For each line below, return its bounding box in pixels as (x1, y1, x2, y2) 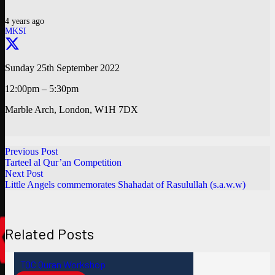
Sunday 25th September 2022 (5, 63, 120, 74)
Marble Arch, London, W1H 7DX (5, 104, 138, 115)
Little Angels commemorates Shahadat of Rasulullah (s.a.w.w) (5, 179, 246, 190)
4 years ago (5, 16, 44, 26)
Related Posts (5, 225, 94, 243)
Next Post (5, 168, 43, 179)
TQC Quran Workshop (20, 258, 106, 270)
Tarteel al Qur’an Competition (5, 157, 122, 168)
